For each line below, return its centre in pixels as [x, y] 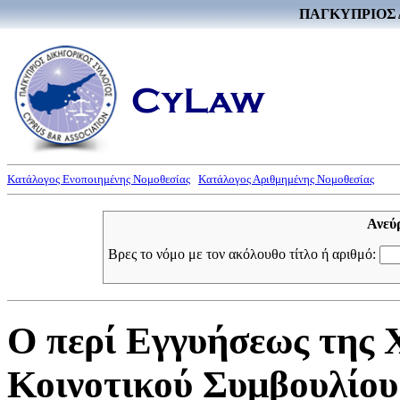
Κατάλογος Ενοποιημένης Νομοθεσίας [99, 179]
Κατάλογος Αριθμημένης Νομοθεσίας [286, 179]
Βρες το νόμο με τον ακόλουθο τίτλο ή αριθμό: [244, 254]
